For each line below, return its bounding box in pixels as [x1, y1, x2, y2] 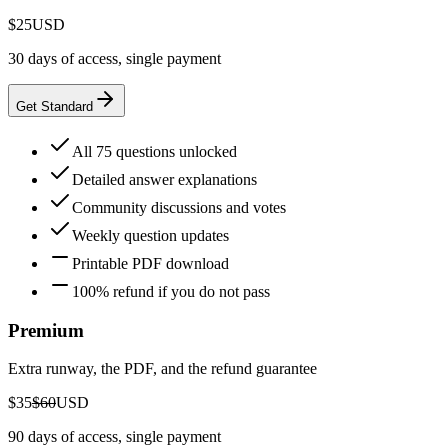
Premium [8, 319, 84, 341]
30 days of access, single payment [8, 49, 221, 67]
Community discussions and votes [72, 198, 286, 216]
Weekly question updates [72, 226, 229, 244]
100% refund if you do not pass [72, 282, 270, 300]
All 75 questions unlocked [72, 142, 237, 160]
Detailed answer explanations [72, 170, 257, 188]
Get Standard [16, 98, 93, 114]
